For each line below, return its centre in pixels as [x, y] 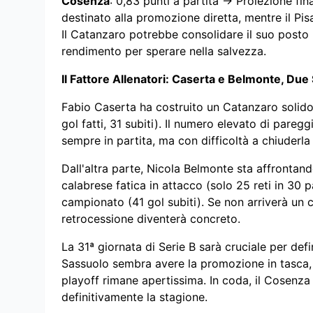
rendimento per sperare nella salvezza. [164, 51]
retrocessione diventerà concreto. [151, 219]
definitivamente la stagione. [134, 297]
